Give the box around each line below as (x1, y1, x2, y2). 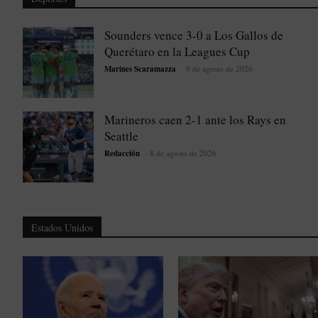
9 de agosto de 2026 (186, 63, 253, 75)
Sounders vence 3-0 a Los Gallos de (104, 27, 283, 44)
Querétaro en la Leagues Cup (104, 43, 250, 60)
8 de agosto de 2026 (150, 148, 216, 159)
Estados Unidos (31, 221, 93, 235)
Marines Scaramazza (104, 63, 176, 75)
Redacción (104, 148, 140, 160)
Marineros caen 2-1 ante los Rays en (104, 111, 286, 128)
